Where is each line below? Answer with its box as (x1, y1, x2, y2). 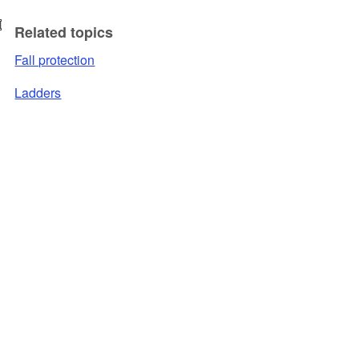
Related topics (14, 22, 114, 43)
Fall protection (14, 50, 95, 70)
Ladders (14, 83, 62, 102)
